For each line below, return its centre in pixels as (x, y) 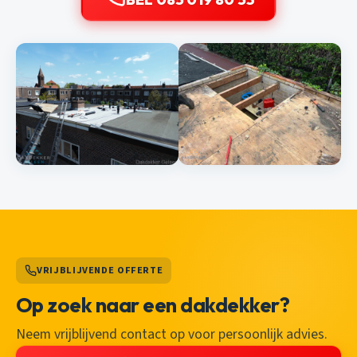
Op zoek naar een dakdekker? (153, 305)
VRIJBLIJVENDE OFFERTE (100, 271)
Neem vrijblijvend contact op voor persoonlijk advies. (172, 335)
